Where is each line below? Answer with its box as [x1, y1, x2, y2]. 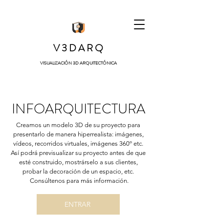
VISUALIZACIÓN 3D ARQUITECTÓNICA [40, 60, 117, 66]
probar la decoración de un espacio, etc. [22, 168, 134, 175]
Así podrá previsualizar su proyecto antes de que [11, 149, 146, 156]
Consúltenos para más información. [28, 177, 129, 184]
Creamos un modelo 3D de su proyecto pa [16, 121, 135, 129]
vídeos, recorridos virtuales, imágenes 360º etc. [13, 140, 143, 147]
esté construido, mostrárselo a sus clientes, [19, 158, 138, 166]
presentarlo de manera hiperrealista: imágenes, [13, 131, 144, 138]
